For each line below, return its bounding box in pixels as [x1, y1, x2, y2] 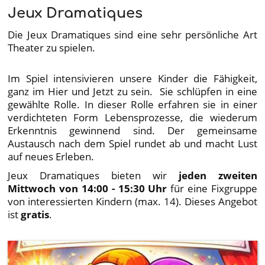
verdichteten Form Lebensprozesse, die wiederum [8, 109, 257, 124]
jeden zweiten [166, 167, 257, 182]
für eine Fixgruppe [170, 180, 257, 195]
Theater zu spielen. [8, 40, 98, 54]
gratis [21, 206, 50, 221]
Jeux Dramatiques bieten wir [8, 167, 167, 182]
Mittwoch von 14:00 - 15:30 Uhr [8, 180, 171, 195]
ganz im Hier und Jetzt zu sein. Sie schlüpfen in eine [8, 83, 257, 98]
